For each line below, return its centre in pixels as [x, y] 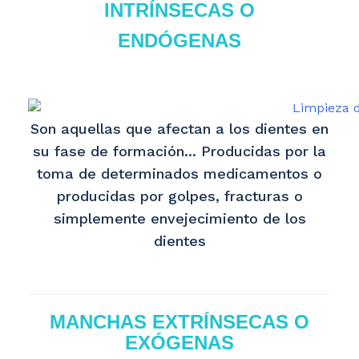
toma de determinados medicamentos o [179, 173]
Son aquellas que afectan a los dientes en [179, 129]
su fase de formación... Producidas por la [179, 151]
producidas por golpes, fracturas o [179, 196]
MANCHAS [98, 322]
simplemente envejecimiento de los [179, 218]
